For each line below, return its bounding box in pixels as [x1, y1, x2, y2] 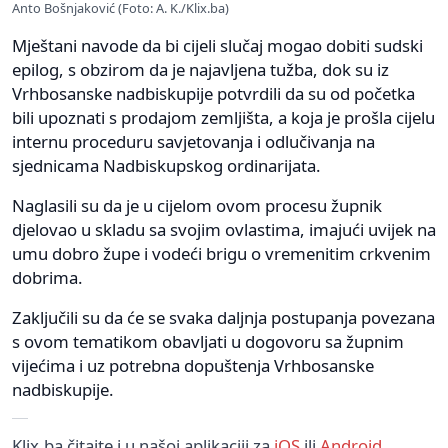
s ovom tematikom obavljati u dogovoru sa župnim [12, 329, 404, 353]
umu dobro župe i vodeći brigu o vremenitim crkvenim [12, 241, 431, 265]
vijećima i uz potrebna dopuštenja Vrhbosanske [12, 353, 374, 377]
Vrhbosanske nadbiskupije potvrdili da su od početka [12, 81, 415, 105]
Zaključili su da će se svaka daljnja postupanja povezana [12, 305, 435, 329]
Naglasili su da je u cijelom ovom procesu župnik [12, 193, 382, 217]
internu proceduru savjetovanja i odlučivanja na [12, 129, 375, 153]
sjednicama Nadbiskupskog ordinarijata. [12, 153, 321, 177]
